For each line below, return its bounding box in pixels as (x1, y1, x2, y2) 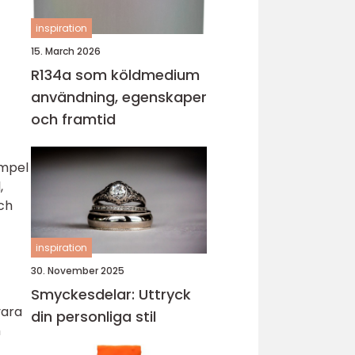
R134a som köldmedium (31, 65, 200, 85)
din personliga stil (31, 307, 156, 326)
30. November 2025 (31, 264, 124, 277)
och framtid (31, 109, 116, 129)
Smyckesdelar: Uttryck (31, 284, 191, 304)
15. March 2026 (31, 44, 101, 58)
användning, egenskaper (31, 87, 207, 107)
